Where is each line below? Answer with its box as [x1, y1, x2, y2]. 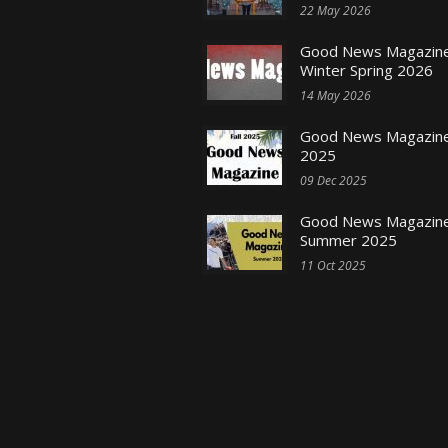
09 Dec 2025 [300, 172, 367, 189]
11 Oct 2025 [300, 257, 366, 274]
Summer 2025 [300, 230, 397, 250]
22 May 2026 [300, 2, 371, 19]
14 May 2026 [300, 87, 371, 104]
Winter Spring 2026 [300, 60, 433, 80]
